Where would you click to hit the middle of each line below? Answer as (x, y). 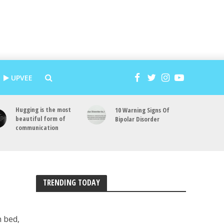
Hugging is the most (43, 109)
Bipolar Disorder (137, 119)
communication (37, 127)
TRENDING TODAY (72, 182)
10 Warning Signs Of (142, 110)
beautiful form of (41, 118)
